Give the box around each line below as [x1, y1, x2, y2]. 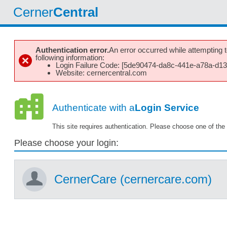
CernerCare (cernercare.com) [54, 172, 212, 186]
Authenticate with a [52, 102, 135, 113]
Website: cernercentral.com [56, 68, 147, 78]
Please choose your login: [14, 137, 119, 148]
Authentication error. [35, 46, 109, 55]
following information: [35, 53, 104, 62]
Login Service [134, 102, 199, 113]
